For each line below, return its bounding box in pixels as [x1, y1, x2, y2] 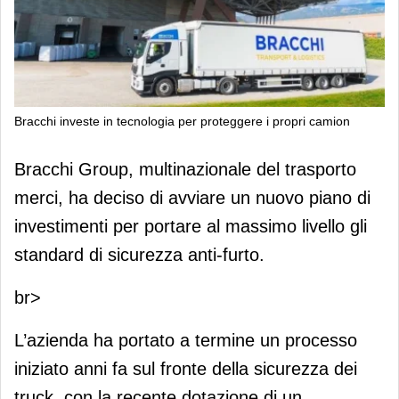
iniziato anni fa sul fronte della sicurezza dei [14, 358, 357, 379]
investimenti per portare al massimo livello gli [14, 216, 367, 236]
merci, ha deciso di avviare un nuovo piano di [14, 187, 370, 208]
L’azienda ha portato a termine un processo [14, 330, 357, 350]
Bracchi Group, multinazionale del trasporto [14, 159, 356, 179]
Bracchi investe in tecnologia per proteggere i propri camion [14, 113, 350, 128]
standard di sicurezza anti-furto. [14, 244, 265, 265]
